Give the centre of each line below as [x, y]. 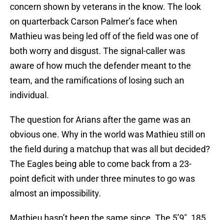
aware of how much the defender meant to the [100, 66]
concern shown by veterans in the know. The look [105, 7]
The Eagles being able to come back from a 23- [101, 164]
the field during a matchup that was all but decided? [110, 149]
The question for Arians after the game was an [100, 120]
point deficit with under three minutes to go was [102, 179]
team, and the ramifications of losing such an [97, 81]
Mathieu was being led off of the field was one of [104, 36]
